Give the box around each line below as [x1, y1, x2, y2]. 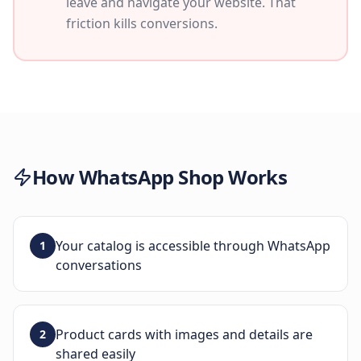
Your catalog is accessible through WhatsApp [56, 237, 330, 255]
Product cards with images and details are [56, 326, 313, 343]
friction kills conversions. [66, 15, 218, 32]
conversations [56, 256, 142, 274]
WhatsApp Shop [78, 164, 224, 190]
